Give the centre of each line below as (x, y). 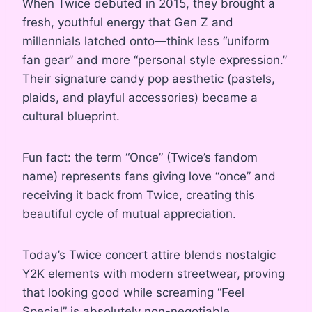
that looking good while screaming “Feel (133, 293)
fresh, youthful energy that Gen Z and (128, 23)
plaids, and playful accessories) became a (140, 98)
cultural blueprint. (71, 117)
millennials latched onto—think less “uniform (146, 41)
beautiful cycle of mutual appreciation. (129, 214)
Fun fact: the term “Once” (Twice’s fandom (140, 158)
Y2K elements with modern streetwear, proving (154, 274)
